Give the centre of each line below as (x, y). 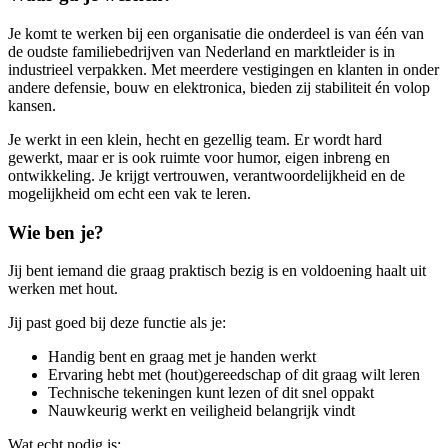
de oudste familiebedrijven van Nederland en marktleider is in (201, 51)
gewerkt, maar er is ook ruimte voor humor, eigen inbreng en (199, 157)
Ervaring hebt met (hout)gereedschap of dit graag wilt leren (234, 375)
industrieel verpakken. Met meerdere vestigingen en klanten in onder (223, 69)
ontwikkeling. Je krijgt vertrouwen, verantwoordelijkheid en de (206, 175)
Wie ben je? (56, 232)
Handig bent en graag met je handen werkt (182, 357)
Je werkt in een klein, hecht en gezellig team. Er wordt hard (195, 139)
